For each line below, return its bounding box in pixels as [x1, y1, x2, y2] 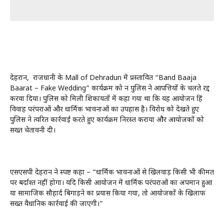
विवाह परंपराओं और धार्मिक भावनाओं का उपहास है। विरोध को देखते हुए [10, 104, 199, 114]
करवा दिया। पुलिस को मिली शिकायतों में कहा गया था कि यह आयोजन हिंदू [10, 94, 202, 104]
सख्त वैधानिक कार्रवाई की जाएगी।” [10, 199, 103, 209]
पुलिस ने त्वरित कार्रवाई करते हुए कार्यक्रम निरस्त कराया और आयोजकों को [10, 115, 204, 125]
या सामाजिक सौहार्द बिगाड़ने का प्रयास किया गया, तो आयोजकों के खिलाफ [10, 188, 205, 198]
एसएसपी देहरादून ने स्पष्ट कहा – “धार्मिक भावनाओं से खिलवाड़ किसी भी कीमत [10, 167, 214, 177]
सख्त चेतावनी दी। [10, 125, 55, 135]
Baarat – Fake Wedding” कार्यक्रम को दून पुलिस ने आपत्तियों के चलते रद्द [10, 83, 209, 93]
